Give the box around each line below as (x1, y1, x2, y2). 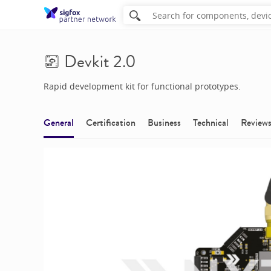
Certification (86, 116, 135, 129)
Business (148, 116, 181, 129)
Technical (193, 116, 229, 129)
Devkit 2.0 (64, 50, 136, 74)
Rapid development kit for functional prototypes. (44, 80, 241, 92)
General (44, 116, 74, 129)
